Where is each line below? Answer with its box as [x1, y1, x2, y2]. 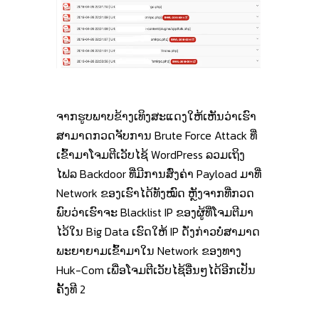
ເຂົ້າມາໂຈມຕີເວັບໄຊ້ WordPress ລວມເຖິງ [56, 145, 245, 163]
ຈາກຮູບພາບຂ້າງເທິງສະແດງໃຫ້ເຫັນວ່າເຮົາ [56, 107, 256, 125]
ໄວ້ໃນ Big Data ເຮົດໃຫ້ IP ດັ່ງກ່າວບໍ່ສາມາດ [56, 222, 260, 240]
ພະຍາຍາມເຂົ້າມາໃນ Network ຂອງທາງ [56, 241, 241, 259]
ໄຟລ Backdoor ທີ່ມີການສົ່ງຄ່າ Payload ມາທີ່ [56, 164, 261, 182]
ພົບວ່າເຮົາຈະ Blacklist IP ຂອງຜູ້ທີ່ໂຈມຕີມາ [56, 203, 253, 221]
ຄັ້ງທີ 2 [56, 280, 85, 298]
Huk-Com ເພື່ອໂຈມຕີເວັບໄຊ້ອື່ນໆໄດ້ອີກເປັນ [56, 261, 256, 278]
